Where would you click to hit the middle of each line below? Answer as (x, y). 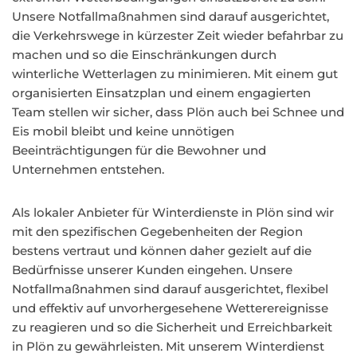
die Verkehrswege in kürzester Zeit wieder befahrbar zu (178, 35)
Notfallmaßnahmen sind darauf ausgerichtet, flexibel (170, 289)
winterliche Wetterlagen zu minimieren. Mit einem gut (175, 74)
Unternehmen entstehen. (88, 169)
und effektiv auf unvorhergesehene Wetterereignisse (170, 308)
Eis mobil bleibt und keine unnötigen (123, 131)
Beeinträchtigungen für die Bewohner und (139, 150)
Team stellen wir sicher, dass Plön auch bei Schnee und (178, 112)
